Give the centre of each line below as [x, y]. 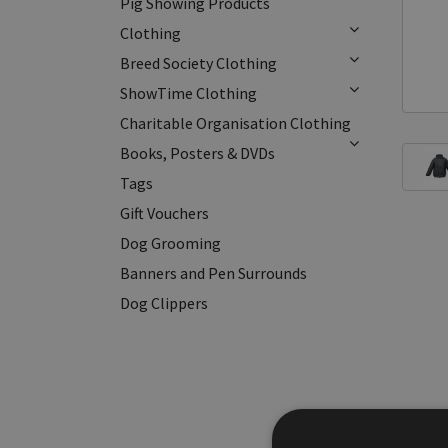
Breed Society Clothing [198, 63]
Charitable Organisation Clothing [235, 123]
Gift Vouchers [164, 213]
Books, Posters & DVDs [197, 153]
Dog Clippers [164, 303]
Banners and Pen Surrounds [213, 273]
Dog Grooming [170, 243]
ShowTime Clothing [188, 93]
